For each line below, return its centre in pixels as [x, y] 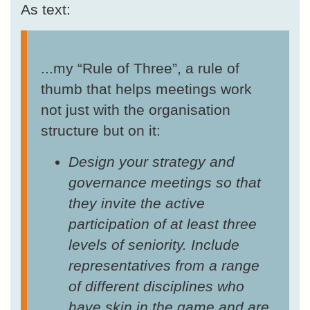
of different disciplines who [156, 286]
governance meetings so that [165, 183]
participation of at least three [163, 224]
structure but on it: [101, 131]
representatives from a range [164, 266]
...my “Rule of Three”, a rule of [140, 69]
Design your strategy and [152, 162]
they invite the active [137, 203]
